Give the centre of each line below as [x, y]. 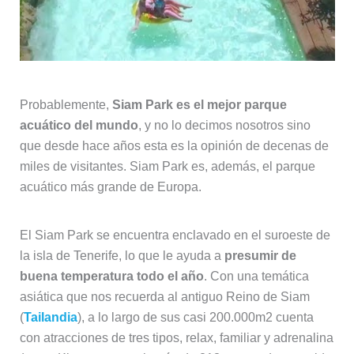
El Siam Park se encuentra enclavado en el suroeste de [175, 235]
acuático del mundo [79, 125]
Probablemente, [66, 104]
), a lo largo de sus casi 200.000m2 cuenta [195, 317]
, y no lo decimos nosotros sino [224, 125]
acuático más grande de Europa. [110, 186]
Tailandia [50, 317]
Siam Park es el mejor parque [199, 104]
